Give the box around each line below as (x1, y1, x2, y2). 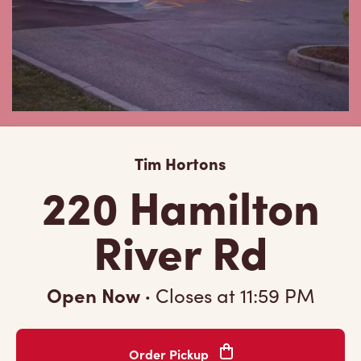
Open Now (47, 281, 145, 308)
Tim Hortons (135, 151, 226, 174)
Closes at (151, 282, 240, 308)
